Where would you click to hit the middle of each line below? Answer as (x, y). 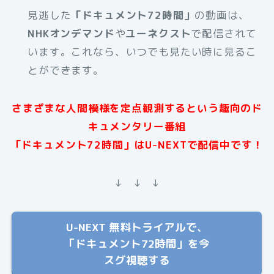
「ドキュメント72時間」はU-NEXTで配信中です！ (137, 144)
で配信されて (224, 33)
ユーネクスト (158, 33)
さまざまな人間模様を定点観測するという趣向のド (137, 108)
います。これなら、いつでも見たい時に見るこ (142, 51)
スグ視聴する (137, 260)
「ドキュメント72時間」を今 (137, 243)
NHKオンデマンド (71, 33)
